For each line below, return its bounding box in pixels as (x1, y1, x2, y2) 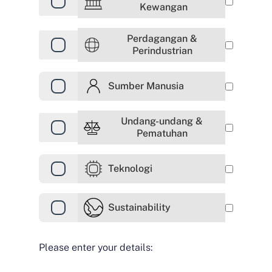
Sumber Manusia (108, 80, 184, 92)
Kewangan (139, 1, 188, 13)
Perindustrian (132, 45, 192, 56)
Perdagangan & (127, 33, 198, 44)
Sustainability (108, 202, 171, 213)
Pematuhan (136, 127, 188, 139)
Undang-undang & (121, 115, 203, 127)
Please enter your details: (39, 242, 152, 253)
